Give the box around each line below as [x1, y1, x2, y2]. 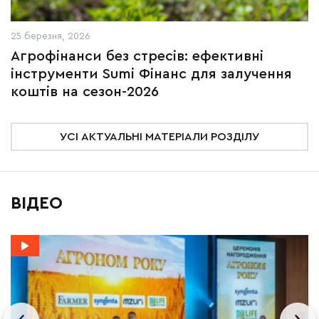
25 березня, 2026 [11, 31, 90, 41]
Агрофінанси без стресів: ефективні [11, 49, 263, 63]
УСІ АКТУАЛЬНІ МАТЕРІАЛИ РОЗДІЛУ [60, 131, 259, 142]
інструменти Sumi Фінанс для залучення [11, 67, 292, 81]
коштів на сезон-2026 [11, 85, 159, 99]
